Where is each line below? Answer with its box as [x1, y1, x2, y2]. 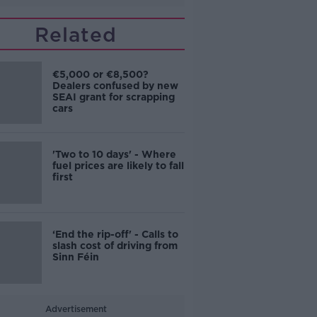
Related [35, 23, 117, 47]
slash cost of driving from [52, 240, 178, 251]
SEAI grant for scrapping [52, 91, 175, 103]
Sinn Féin [52, 251, 99, 263]
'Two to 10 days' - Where [52, 149, 176, 160]
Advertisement [45, 304, 107, 314]
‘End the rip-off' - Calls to [52, 229, 178, 240]
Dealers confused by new [52, 80, 178, 91]
